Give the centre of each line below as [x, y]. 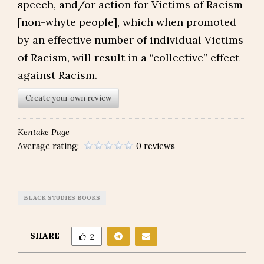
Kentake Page [44, 132]
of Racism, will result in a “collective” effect [128, 57]
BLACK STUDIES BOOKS [62, 198]
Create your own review [68, 98]
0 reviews [156, 146]
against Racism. [57, 75]
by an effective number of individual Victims [131, 40]
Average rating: [49, 146]
